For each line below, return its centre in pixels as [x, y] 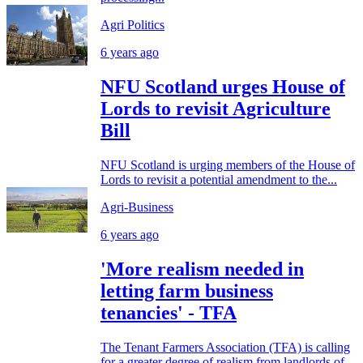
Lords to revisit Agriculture [216, 109]
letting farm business [187, 290]
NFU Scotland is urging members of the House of [228, 165]
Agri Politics [132, 25]
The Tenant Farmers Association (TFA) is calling [225, 347]
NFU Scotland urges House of [223, 87]
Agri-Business [137, 207]
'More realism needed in [202, 269]
